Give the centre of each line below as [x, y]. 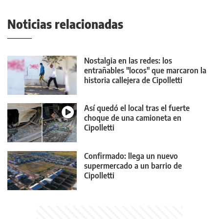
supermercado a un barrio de [133, 165]
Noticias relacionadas [65, 24]
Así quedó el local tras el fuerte [137, 108]
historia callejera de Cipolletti [133, 80]
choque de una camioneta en [133, 118]
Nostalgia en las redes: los [128, 60]
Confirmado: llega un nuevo [131, 156]
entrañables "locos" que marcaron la [145, 70]
